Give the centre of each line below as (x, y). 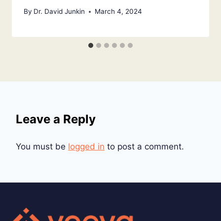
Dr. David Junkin (59, 12)
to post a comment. (144, 147)
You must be (42, 147)
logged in (86, 147)
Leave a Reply (56, 119)
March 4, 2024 (119, 12)
